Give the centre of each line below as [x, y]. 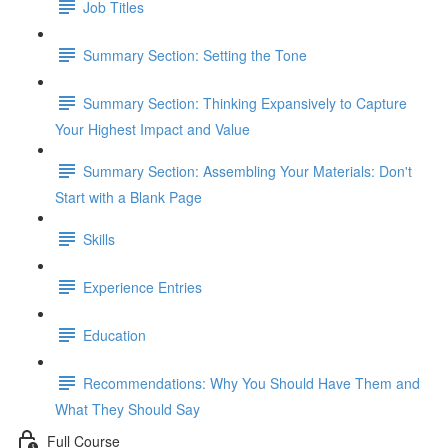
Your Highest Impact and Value [152, 129]
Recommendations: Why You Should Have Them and [251, 382]
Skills [99, 238]
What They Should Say [127, 409]
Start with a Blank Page [128, 197]
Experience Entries [142, 286]
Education [114, 334]
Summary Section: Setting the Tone [195, 54]
